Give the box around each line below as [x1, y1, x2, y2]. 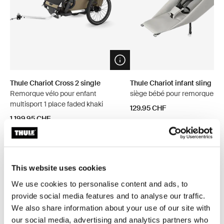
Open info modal [119, 59, 171, 69]
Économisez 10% [17, 208, 64, 216]
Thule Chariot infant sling [130, 78, 211, 87]
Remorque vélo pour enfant [10, 89, 96, 98]
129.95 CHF [130, 103, 166, 112]
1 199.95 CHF [10, 114, 50, 123]
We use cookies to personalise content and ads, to [11, 179, 188, 188]
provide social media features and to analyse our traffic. [11, 191, 205, 200]
